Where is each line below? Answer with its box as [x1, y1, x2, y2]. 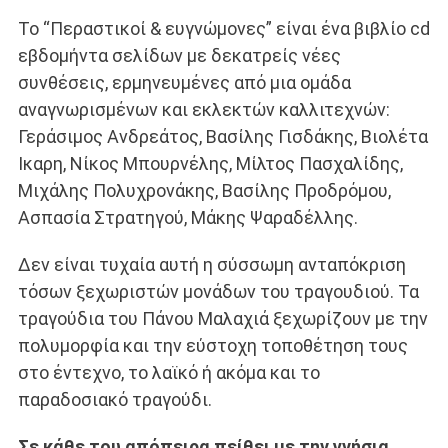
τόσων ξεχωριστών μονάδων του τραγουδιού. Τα [17, 281, 419, 303]
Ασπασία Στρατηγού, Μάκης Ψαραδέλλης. [17, 207, 358, 229]
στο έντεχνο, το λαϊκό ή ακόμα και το [17, 362, 320, 384]
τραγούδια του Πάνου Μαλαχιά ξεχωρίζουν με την [17, 308, 428, 330]
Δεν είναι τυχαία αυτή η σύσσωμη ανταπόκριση [17, 254, 406, 276]
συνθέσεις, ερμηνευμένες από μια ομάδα [17, 72, 351, 94]
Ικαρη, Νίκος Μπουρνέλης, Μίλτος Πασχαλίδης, [17, 153, 403, 175]
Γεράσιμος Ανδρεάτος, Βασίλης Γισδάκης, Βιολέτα [17, 126, 428, 148]
